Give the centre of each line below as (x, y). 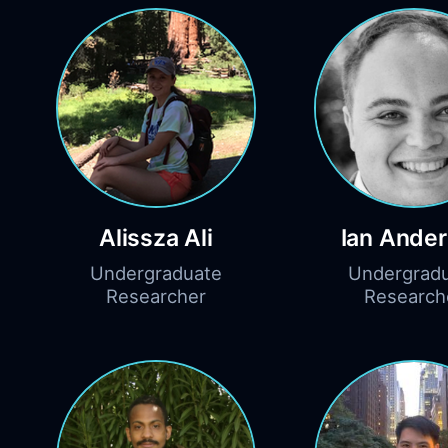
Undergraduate (156, 273)
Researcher (156, 296)
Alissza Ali (156, 238)
